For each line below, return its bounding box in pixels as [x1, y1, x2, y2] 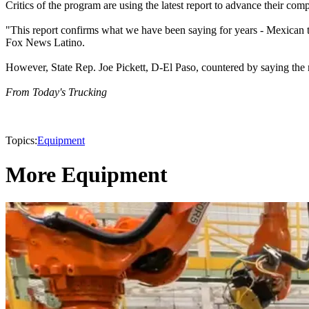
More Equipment [6, 161, 168, 187]
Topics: [6, 134, 37, 147]
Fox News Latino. [6, 37, 85, 49]
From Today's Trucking [6, 86, 107, 99]
